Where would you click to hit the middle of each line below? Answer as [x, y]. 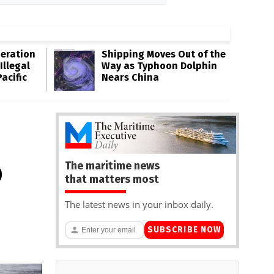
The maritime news [112, 165]
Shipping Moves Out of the [164, 54]
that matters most [112, 179]
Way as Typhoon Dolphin [159, 66]
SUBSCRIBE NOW [184, 230]
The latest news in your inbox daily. [139, 204]
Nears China [130, 77]
